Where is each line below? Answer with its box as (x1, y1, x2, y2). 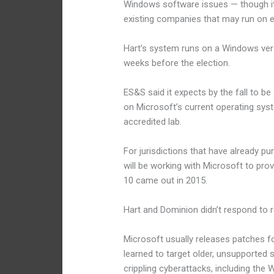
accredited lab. (124, 116, 182, 128)
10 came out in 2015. (124, 175, 208, 187)
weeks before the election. (124, 57, 231, 69)
